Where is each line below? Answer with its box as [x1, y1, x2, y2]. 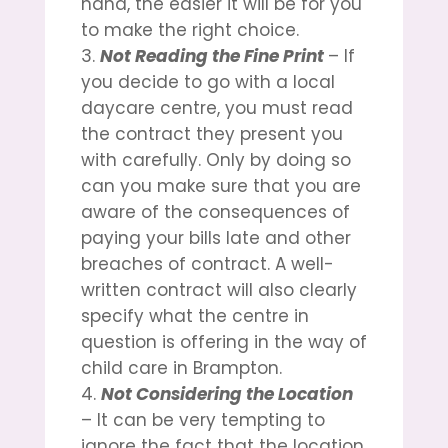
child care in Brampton [80, 355, 279, 380]
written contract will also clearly [80, 277, 357, 302]
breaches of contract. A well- [80, 251, 334, 276]
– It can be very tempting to [80, 407, 325, 432]
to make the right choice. [80, 17, 299, 42]
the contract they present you [80, 121, 343, 146]
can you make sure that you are [80, 173, 361, 198]
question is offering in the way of [80, 329, 367, 354]
